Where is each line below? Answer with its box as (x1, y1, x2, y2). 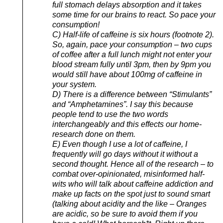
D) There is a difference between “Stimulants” (52, 90, 212, 99)
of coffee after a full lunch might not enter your (52, 50, 212, 59)
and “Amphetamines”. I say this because (52, 100, 193, 109)
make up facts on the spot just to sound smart (52, 189, 210, 198)
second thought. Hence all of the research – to (52, 159, 214, 168)
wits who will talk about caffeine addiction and (52, 179, 213, 188)
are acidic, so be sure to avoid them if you (52, 209, 198, 218)
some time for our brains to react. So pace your (52, 10, 216, 19)
